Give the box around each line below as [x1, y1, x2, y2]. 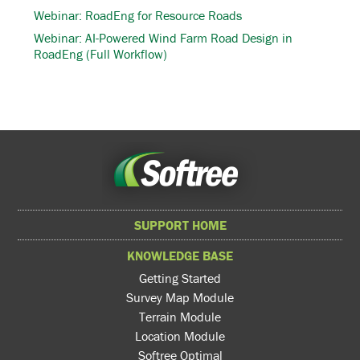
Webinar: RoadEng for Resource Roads [34, 6, 242, 23]
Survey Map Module [126, 288, 234, 305]
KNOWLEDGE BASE [127, 247, 233, 264]
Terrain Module [139, 308, 221, 325]
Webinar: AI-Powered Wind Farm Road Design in [34, 29, 292, 46]
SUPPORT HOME [133, 217, 227, 234]
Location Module [135, 327, 225, 344]
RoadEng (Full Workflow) [34, 45, 167, 62]
